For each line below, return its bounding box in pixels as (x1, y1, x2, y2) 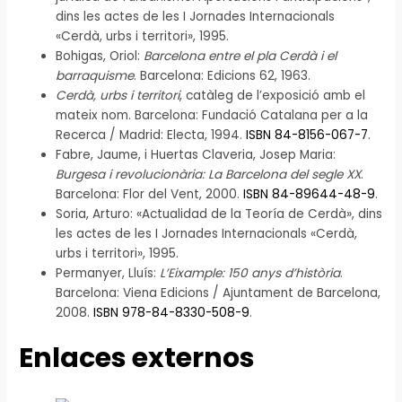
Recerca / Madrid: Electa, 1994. (56, 126, 247, 144)
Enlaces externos (19, 339, 256, 378)
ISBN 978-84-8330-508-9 (93, 303, 250, 321)
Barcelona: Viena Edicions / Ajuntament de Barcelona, (56, 284, 381, 301)
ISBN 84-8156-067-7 (246, 126, 369, 144)
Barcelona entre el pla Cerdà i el (144, 47, 337, 65)
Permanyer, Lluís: (56, 264, 161, 282)
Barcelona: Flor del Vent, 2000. (56, 185, 244, 203)
